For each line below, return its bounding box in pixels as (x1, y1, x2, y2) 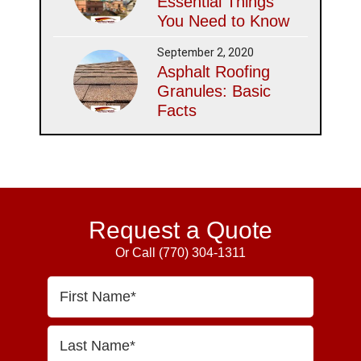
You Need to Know (157, 11, 290, 30)
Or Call (115, 246, 159, 259)
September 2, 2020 (157, 44, 255, 61)
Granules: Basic (157, 81, 272, 100)
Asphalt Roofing (157, 62, 271, 81)
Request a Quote (89, 217, 272, 243)
